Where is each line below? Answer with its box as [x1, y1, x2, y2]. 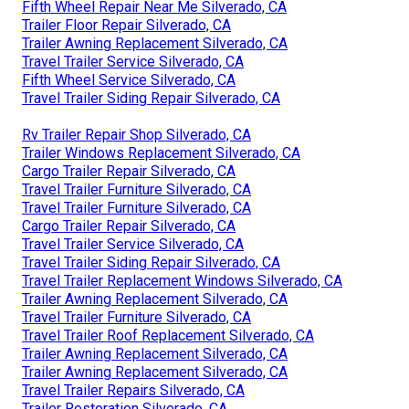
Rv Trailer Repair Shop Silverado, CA [22, 126, 251, 144]
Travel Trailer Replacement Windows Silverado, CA [22, 272, 342, 290]
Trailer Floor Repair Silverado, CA [22, 16, 231, 35]
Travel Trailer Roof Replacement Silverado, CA [22, 327, 314, 345]
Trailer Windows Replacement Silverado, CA [22, 144, 300, 163]
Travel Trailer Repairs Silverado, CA [22, 382, 245, 400]
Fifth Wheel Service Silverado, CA [22, 71, 236, 89]
